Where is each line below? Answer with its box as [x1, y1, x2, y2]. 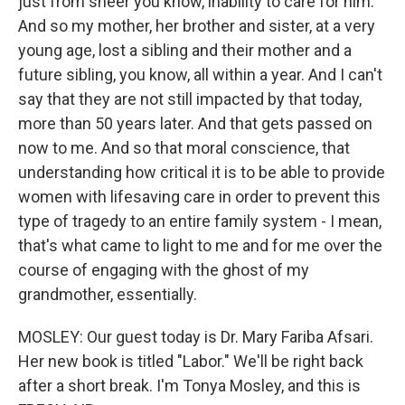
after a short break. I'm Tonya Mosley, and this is [18, 376, 361, 395]
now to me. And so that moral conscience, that [18, 138, 350, 157]
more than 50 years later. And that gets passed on [18, 114, 372, 133]
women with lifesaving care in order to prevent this [18, 187, 381, 206]
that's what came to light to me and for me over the [18, 236, 382, 255]
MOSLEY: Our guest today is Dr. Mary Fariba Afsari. [18, 327, 373, 346]
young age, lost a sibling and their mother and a [18, 41, 352, 60]
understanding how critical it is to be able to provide [18, 163, 385, 182]
